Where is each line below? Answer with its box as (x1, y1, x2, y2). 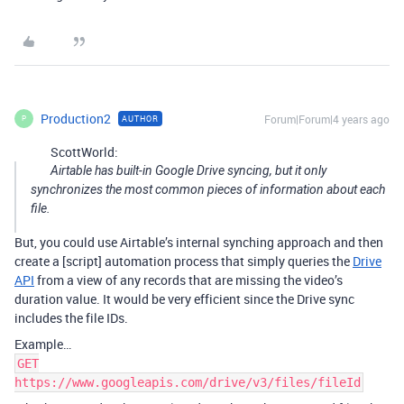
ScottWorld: (50, 142, 118, 161)
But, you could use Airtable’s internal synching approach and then (14, 233, 383, 251)
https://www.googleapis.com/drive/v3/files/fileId (14, 374, 361, 390)
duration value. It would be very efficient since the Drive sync (14, 289, 354, 308)
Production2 (41, 109, 111, 127)
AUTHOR (122, 112, 159, 124)
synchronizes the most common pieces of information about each (31, 181, 385, 197)
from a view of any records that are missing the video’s (34, 271, 343, 289)
